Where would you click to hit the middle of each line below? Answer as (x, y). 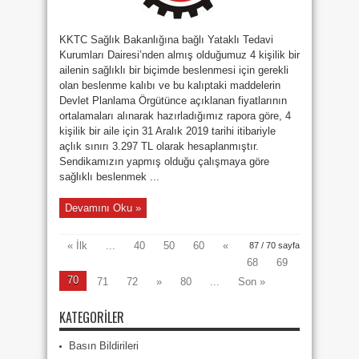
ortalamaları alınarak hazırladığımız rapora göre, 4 (175, 116)
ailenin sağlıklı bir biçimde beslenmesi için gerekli (174, 70)
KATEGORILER (92, 317)
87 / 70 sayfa (274, 245)
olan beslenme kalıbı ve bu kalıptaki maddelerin (170, 85)
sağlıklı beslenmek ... (109, 177)
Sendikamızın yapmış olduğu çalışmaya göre (164, 161)
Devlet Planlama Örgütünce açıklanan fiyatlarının (173, 101)
